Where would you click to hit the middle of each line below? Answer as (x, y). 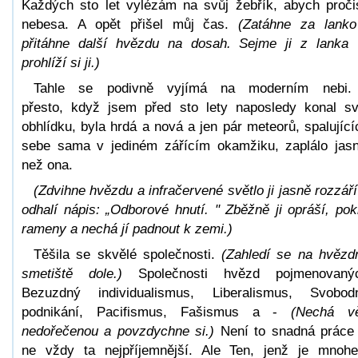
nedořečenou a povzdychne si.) (118, 331)
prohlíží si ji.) (61, 62)
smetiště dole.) (72, 273)
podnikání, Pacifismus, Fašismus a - (157, 312)
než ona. (47, 165)
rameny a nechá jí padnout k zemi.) (127, 229)
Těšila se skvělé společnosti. (128, 254)
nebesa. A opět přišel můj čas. (130, 24)
